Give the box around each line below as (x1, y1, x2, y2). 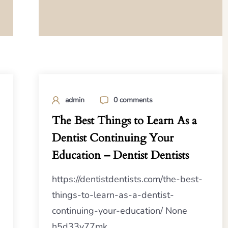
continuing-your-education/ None (51, 205, 187, 217)
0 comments (113, 95, 153, 105)
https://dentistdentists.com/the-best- (51, 173, 203, 186)
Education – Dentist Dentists (51, 148, 189, 163)
